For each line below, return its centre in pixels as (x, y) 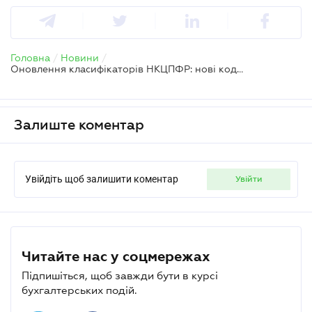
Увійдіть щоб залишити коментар (102, 179)
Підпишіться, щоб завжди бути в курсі (120, 275)
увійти (251, 179)
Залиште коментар (79, 124)
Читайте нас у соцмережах (116, 256)
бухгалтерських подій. (79, 290)
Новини (80, 57)
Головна (30, 57)
